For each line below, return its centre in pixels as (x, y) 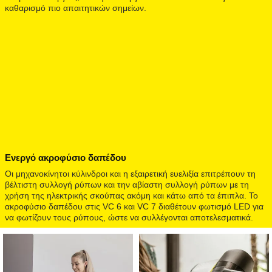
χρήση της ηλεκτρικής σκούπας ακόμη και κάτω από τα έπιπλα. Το (131, 195)
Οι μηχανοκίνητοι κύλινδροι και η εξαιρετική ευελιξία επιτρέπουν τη (130, 173)
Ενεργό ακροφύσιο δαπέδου (66, 157)
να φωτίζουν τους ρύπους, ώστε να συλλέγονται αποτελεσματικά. (129, 217)
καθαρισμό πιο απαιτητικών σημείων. (76, 8)
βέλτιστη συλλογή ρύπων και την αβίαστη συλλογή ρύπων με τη (127, 184)
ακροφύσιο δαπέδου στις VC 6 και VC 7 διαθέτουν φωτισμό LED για (134, 206)
